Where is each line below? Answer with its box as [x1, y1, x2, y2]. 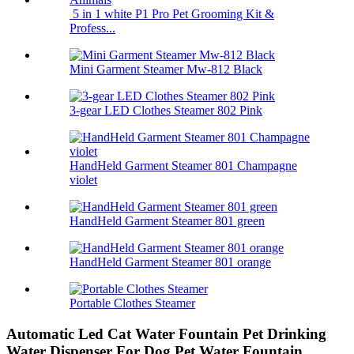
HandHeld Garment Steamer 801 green [70, 214, 265, 228]
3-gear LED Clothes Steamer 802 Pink [70, 104, 262, 118]
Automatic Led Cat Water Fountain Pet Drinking [6, 326, 326, 343]
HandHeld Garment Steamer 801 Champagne [70, 159, 297, 173]
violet [70, 173, 97, 187]
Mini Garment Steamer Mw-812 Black [70, 62, 262, 77]
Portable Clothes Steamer [70, 296, 195, 311]
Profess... [70, 21, 115, 36]
